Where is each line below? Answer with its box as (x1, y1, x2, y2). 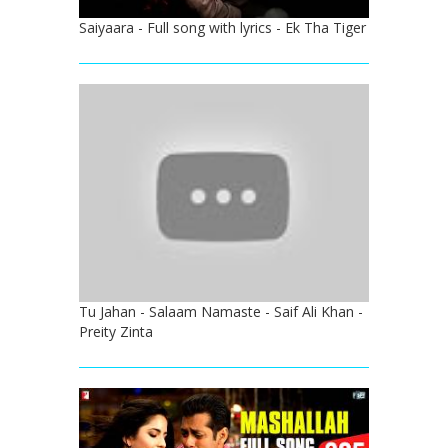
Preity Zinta (79, 321, 153, 341)
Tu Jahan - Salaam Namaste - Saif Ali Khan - (79, 301, 363, 321)
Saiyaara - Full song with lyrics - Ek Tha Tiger (79, 18, 366, 37)
